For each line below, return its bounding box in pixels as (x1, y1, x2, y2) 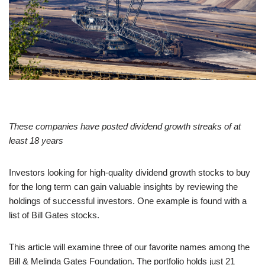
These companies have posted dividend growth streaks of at (9, 121, 241, 132)
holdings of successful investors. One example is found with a (9, 196, 247, 206)
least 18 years (9, 135, 63, 146)
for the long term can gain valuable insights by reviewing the (9, 182, 238, 192)
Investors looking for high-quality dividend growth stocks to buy (9, 167, 250, 178)
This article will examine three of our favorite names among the (9, 242, 250, 253)
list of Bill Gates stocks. (9, 210, 99, 221)
